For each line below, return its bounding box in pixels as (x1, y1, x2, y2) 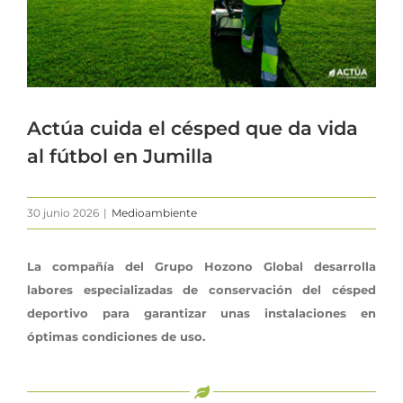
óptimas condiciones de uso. (27, 328, 205, 344)
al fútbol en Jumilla (27, 144, 213, 167)
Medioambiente (112, 205, 197, 219)
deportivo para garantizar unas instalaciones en (27, 305, 376, 320)
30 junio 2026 (27, 205, 99, 219)
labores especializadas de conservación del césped (27, 282, 376, 297)
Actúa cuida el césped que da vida (27, 116, 358, 139)
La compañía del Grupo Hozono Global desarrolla (27, 258, 376, 273)
